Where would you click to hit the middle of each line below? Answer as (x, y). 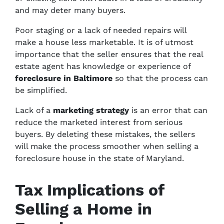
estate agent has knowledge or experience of (103, 66)
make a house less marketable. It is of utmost (104, 42)
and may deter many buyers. (70, 10)
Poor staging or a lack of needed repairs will (101, 30)
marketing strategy (91, 110)
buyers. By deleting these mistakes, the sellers (105, 134)
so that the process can (160, 78)
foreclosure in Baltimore (64, 78)
